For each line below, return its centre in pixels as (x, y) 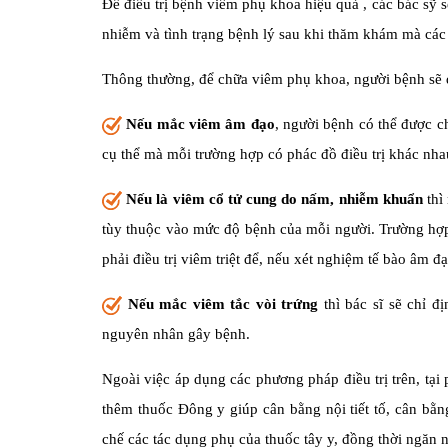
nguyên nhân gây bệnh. (176, 334)
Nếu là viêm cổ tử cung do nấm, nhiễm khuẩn (274, 199)
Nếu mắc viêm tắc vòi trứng (223, 304)
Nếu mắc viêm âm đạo (200, 124)
